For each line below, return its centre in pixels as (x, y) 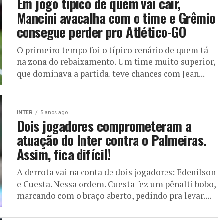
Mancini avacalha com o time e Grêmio (116, 18)
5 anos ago (54, 113)
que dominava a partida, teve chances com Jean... (111, 73)
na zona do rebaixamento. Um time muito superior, (116, 62)
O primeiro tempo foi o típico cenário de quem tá (112, 50)
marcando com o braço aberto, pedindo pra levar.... (114, 196)
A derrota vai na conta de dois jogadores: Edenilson (116, 172)
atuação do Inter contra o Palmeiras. (112, 140)
